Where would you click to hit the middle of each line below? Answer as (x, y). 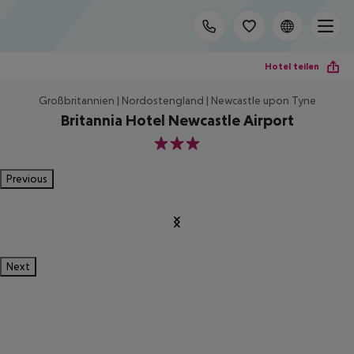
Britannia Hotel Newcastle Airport (177, 120)
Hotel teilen (292, 66)
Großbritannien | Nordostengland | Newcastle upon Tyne (177, 100)
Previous (27, 179)
